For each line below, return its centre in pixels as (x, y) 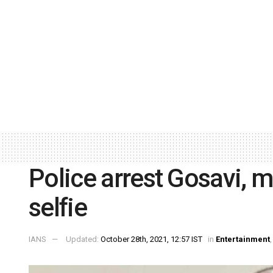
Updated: (83, 239)
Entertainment (243, 239)
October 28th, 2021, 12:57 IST (151, 239)
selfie (58, 207)
